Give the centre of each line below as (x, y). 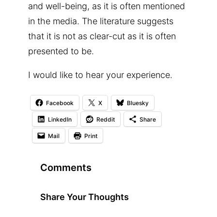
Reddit (106, 119)
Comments (66, 167)
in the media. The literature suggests (101, 21)
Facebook (60, 103)
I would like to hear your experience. (100, 75)
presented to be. (61, 51)
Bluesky (138, 103)
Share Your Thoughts (85, 197)
